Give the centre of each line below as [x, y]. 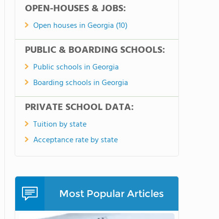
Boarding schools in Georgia [81, 83]
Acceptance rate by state [76, 140]
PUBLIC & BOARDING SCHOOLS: [95, 50]
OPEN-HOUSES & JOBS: [76, 9]
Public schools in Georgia [76, 67]
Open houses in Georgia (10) [80, 26]
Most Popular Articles [111, 194]
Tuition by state [60, 125]
